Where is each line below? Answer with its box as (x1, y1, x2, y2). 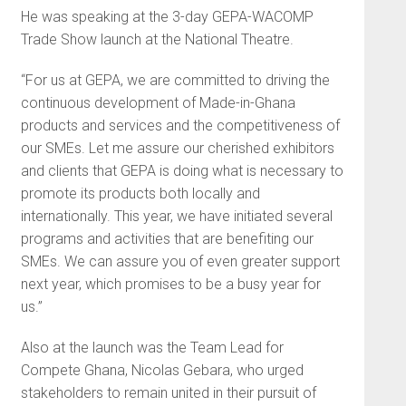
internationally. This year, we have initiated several (20, 208, 333, 225)
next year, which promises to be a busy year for (20, 275, 321, 293)
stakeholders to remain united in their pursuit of (20, 384, 316, 401)
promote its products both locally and (20, 185, 260, 202)
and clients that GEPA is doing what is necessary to (20, 162, 343, 179)
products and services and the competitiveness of (20, 117, 340, 134)
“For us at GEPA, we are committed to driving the (20, 72, 330, 89)
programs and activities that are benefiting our (20, 230, 314, 247)
